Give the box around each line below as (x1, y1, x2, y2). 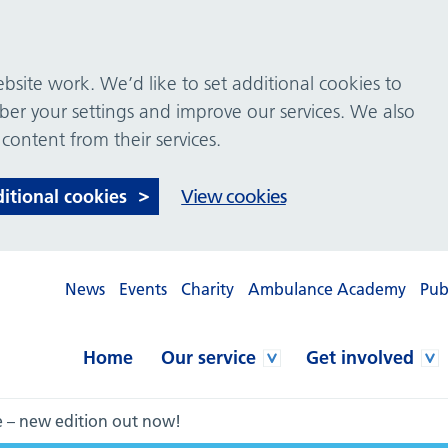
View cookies (181, 185, 286, 208)
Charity (180, 278, 234, 299)
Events (118, 278, 167, 299)
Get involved (305, 346, 414, 369)
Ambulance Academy (247, 278, 406, 299)
